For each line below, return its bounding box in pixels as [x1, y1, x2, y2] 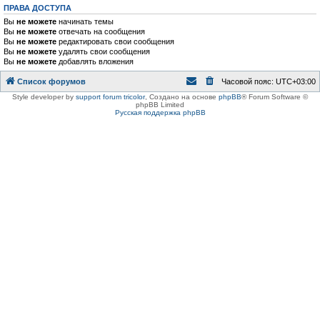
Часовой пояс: [221, 76, 276, 86]
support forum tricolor [76, 92, 145, 101]
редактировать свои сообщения [56, 37, 174, 46]
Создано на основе [149, 92, 219, 101]
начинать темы [56, 17, 114, 26]
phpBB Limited [136, 100, 184, 109]
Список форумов [17, 76, 86, 86]
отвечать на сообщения [56, 27, 145, 36]
